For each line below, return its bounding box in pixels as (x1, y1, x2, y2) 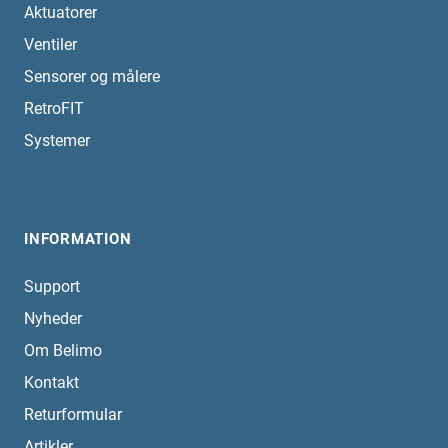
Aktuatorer (24, 3, 97, 23)
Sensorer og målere (24, 67, 160, 87)
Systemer (24, 131, 90, 151)
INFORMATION (24, 230, 132, 249)
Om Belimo (24, 341, 102, 361)
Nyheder (24, 309, 82, 329)
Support (24, 277, 80, 297)
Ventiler (24, 35, 77, 55)
